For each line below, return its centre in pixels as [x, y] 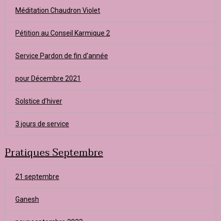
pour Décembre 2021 [48, 78]
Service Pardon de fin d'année [62, 56]
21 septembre [37, 177]
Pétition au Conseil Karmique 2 [63, 33]
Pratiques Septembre [54, 153]
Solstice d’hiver [39, 101]
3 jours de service [42, 124]
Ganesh [27, 199]
